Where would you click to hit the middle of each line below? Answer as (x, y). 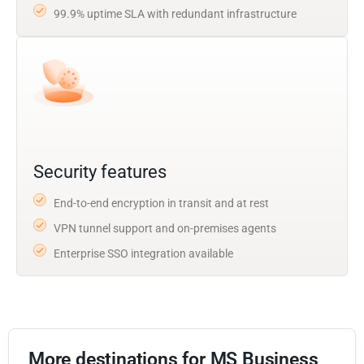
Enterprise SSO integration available (143, 253)
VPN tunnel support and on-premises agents (165, 228)
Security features (100, 171)
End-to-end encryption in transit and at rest (161, 203)
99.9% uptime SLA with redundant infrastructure (175, 13)
